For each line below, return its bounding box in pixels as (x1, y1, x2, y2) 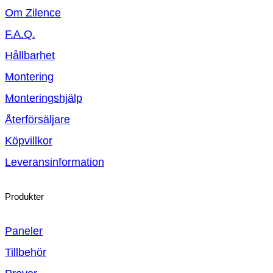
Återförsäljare (5, 113, 70, 126)
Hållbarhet (5, 49, 55, 62)
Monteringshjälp (5, 92, 82, 105)
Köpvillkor (5, 135, 52, 147)
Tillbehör (5, 246, 46, 259)
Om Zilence (5, 7, 61, 19)
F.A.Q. (5, 28, 35, 41)
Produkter (5, 191, 44, 202)
